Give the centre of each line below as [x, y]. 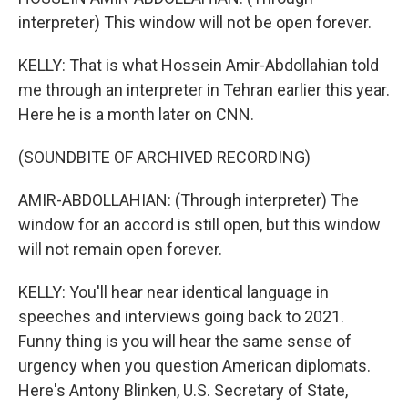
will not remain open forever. [120, 250]
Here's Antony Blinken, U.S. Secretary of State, [183, 391]
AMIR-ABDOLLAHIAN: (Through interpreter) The [189, 200]
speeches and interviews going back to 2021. [181, 317]
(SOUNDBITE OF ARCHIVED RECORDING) [164, 158]
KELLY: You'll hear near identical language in [173, 292]
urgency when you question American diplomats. [194, 366]
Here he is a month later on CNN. [136, 115]
